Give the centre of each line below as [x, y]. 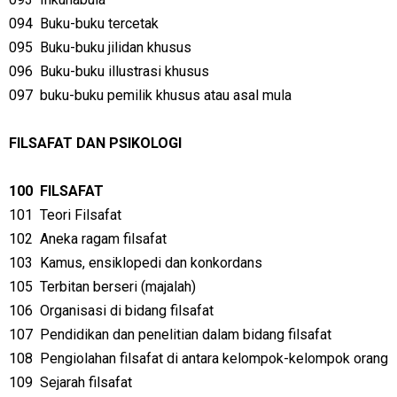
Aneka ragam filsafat [103, 239]
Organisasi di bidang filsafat [127, 311]
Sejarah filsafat [86, 382]
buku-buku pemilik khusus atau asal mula [166, 95]
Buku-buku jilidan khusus [116, 47]
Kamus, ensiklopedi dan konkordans [151, 263]
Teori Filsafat [81, 215]
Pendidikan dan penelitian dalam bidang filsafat [186, 335]
